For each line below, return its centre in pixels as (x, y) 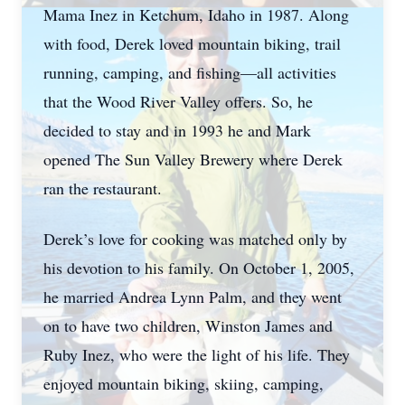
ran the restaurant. (105, 188)
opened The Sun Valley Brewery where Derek (193, 159)
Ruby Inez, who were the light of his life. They (197, 354)
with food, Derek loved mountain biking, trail (192, 43)
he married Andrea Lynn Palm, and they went (193, 297)
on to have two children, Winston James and (188, 325)
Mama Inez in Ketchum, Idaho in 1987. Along (196, 14)
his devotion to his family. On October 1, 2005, (199, 268)
